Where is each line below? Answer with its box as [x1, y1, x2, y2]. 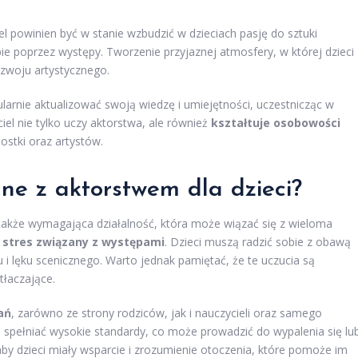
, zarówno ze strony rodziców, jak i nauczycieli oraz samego [11, 304, 322, 320]
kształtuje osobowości [211, 114, 340, 130]
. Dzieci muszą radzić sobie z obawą [165, 233, 351, 249]
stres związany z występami [2, 233, 165, 249]
